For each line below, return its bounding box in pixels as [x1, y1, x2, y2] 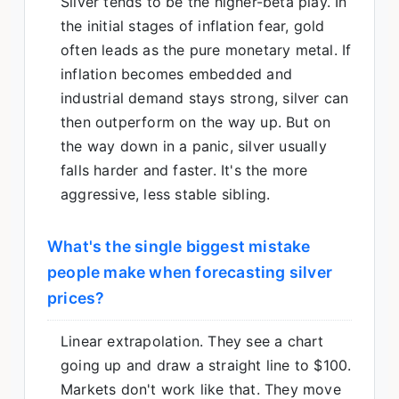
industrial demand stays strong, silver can [61, 88, 349, 107]
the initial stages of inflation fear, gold [61, 16, 325, 35]
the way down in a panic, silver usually [61, 136, 327, 155]
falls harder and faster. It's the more [61, 160, 308, 179]
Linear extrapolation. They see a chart [61, 331, 324, 350]
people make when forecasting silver [47, 262, 333, 281]
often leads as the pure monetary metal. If [61, 40, 352, 59]
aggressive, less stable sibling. [61, 184, 271, 203]
